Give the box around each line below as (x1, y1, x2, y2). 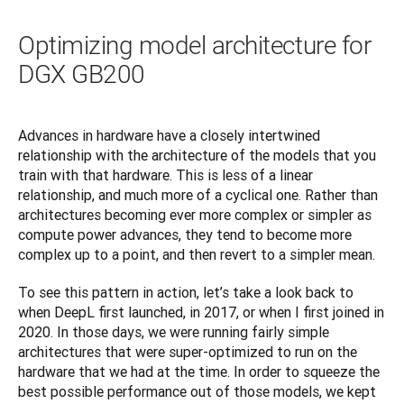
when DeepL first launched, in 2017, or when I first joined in (18, 303, 384, 322)
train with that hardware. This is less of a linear (18, 166, 313, 185)
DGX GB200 (18, 60, 145, 90)
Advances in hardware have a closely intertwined (18, 126, 320, 145)
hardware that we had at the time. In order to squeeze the (18, 363, 380, 381)
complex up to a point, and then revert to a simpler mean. (18, 245, 375, 264)
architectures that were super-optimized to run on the (18, 343, 357, 362)
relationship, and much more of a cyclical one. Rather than (18, 186, 378, 205)
